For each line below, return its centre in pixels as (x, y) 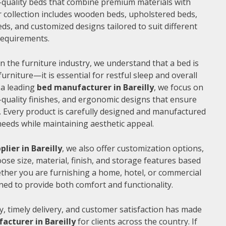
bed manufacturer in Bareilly (95, 87)
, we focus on (179, 87)
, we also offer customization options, (133, 148)
